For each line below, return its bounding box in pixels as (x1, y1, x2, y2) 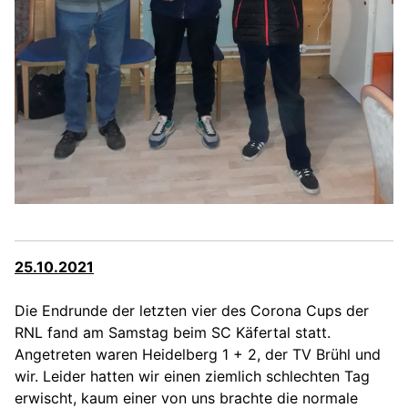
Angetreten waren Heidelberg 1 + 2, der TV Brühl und (15, 344, 381, 363)
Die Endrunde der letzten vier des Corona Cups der (15, 301, 369, 320)
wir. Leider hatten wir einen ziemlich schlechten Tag (15, 366, 370, 385)
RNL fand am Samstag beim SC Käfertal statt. (15, 322, 331, 342)
